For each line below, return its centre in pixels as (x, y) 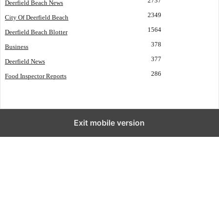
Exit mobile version (109, 123)
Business (17, 47)
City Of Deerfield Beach (37, 18)
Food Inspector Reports (36, 76)
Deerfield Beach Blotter (36, 32)
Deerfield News (25, 62)
